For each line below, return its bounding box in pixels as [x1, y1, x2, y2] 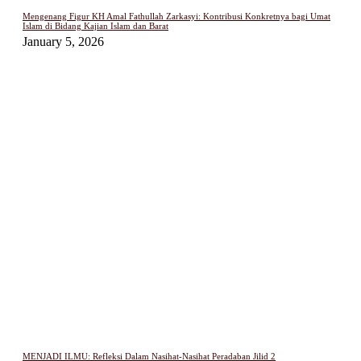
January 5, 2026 [23, 34, 104, 48]
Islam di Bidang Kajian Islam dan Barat [23, 20, 168, 31]
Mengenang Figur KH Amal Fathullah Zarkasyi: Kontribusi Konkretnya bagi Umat [23, 10, 330, 21]
